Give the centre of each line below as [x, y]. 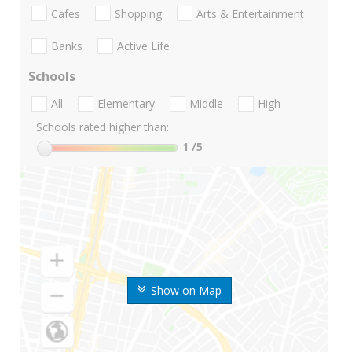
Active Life [143, 46]
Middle [206, 104]
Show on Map [186, 290]
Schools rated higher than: [103, 127]
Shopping [138, 13]
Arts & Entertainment [250, 13]
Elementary [126, 104]
